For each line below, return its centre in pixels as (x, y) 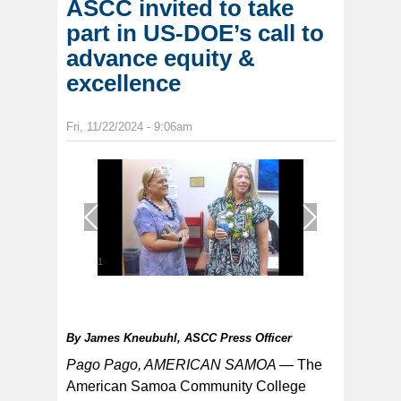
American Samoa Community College (186, 387)
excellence (124, 84)
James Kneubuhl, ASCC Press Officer (188, 338)
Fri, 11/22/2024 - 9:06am (129, 127)
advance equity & (161, 59)
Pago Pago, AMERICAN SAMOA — (180, 365)
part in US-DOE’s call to (195, 34)
